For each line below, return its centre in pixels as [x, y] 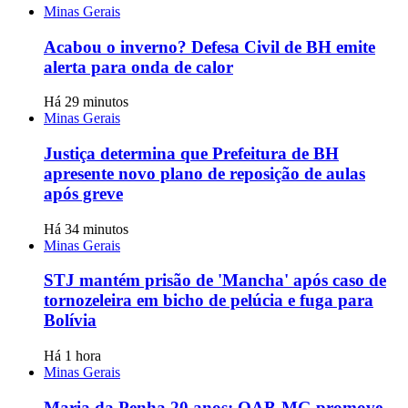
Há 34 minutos [86, 229]
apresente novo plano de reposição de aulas [204, 174]
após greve [83, 194]
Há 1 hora [72, 356]
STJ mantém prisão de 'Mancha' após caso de [215, 280]
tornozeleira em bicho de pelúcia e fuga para [209, 301]
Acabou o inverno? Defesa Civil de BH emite [209, 46]
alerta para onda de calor [138, 66]
